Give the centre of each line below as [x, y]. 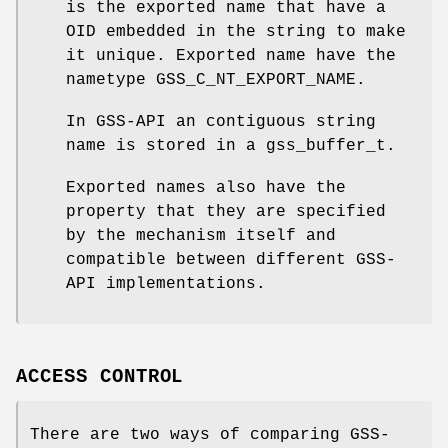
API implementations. [166, 284]
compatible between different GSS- [231, 260]
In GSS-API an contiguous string [221, 122]
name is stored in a [166, 146]
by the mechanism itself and [201, 236]
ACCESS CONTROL [100, 377]
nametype [111, 80]
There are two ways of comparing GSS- [210, 435]
